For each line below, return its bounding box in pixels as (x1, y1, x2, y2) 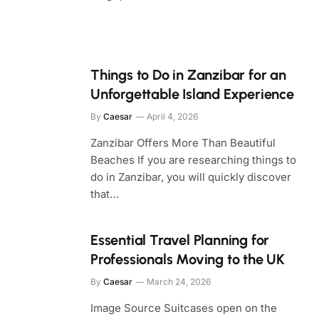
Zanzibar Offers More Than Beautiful (90, 136, 276, 150)
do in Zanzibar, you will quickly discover (90, 170, 291, 184)
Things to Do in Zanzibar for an (90, 66, 286, 83)
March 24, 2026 (147, 276, 211, 287)
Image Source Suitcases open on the (90, 301, 277, 315)
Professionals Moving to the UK (90, 251, 286, 268)
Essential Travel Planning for (90, 231, 270, 249)
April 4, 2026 (147, 111, 198, 122)
